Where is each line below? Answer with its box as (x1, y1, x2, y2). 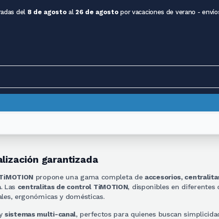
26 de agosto (75, 8, 119, 16)
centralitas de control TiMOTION (17, 183, 128, 191)
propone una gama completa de (33, 173, 145, 181)
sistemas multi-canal (4, 210, 76, 218)
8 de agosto (27, 8, 67, 16)
